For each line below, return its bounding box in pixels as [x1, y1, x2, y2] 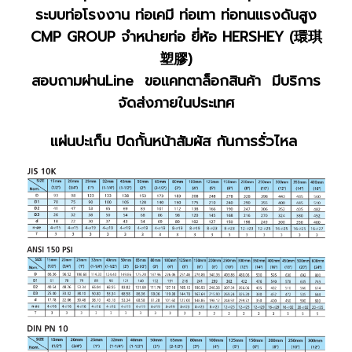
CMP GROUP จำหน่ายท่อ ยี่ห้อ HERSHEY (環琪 [30, 25, 322, 48]
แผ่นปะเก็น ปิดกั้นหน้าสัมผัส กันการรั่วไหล [49, 130, 302, 152]
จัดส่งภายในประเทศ [118, 91, 234, 114]
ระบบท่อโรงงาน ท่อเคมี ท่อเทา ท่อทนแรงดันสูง [35, 3, 317, 26]
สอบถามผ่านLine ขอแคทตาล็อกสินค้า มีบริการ [31, 69, 321, 92]
